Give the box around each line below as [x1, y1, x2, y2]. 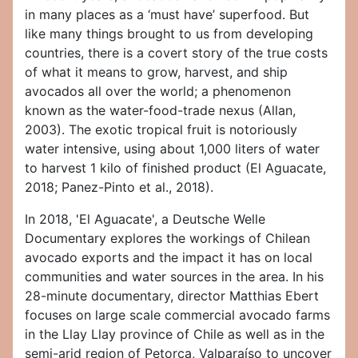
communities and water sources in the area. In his [25, 268, 324, 285]
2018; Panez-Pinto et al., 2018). [25, 179, 213, 196]
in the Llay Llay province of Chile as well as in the [25, 326, 324, 343]
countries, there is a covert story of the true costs [25, 45, 328, 62]
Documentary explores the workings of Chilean [25, 230, 310, 247]
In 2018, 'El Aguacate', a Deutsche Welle [25, 211, 265, 228]
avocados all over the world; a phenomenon [25, 83, 291, 100]
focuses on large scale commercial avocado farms [25, 307, 330, 324]
